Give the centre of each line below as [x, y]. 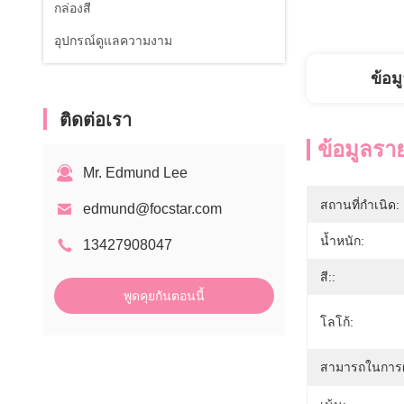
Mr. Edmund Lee [135, 173]
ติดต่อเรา [96, 120]
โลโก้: [337, 322]
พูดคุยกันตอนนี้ [164, 296]
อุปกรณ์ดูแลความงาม [113, 41]
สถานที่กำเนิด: [360, 205]
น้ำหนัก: [342, 241]
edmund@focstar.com [152, 209]
